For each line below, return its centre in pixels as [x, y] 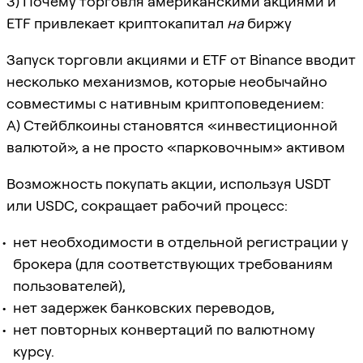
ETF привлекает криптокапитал [117, 23]
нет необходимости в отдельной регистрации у [181, 241]
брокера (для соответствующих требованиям [173, 263]
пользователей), [69, 285]
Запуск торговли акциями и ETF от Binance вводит [181, 59]
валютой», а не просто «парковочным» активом [176, 147]
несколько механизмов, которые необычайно [167, 81]
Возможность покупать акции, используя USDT [169, 183]
